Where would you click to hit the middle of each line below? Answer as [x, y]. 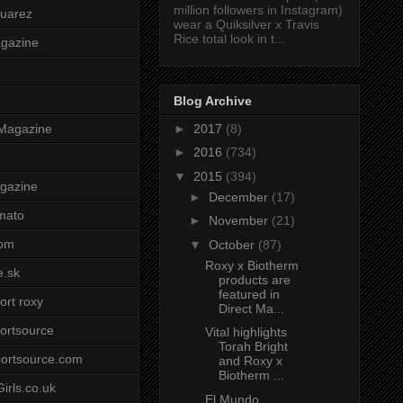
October [233, 244]
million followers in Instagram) [258, 10]
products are [254, 279]
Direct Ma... [251, 308]
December [240, 197]
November [240, 221]
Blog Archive [213, 100]
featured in [249, 294]
